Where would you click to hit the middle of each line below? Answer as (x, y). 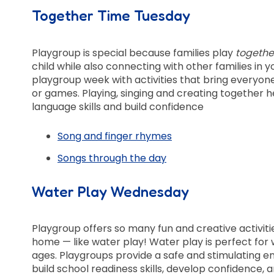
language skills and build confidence (118, 106)
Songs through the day (112, 158)
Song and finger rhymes (115, 136)
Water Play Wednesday (110, 191)
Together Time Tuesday (111, 16)
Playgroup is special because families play (134, 53)
